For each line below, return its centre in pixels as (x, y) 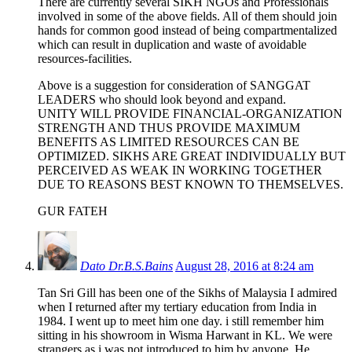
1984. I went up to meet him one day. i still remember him (181, 321)
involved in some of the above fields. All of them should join (187, 16)
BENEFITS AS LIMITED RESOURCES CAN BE (169, 142)
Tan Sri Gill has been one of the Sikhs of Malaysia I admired (187, 293)
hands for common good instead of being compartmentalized (187, 31)
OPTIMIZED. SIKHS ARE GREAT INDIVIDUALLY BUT (192, 156)
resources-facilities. (85, 59)
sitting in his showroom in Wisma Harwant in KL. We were (185, 335)
